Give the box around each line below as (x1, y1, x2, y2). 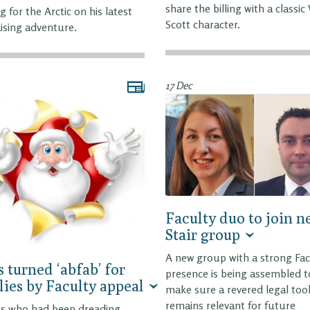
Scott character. (165, 17, 240, 31)
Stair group (165, 225, 240, 244)
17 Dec (165, 78, 192, 92)
